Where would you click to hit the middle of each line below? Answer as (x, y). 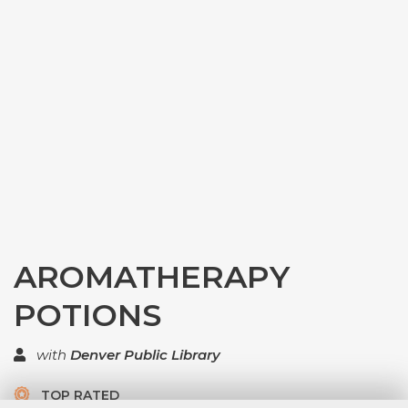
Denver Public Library (145, 355)
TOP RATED (78, 395)
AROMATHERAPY (152, 277)
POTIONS (87, 315)
